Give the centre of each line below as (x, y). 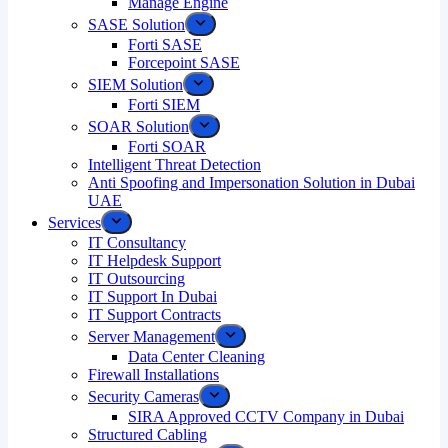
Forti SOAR (167, 146)
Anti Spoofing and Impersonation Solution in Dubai (251, 182)
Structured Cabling (147, 434)
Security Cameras (143, 396)
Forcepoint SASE (184, 62)
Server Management (151, 336)
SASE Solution (136, 24)
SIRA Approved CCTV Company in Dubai (266, 416)
